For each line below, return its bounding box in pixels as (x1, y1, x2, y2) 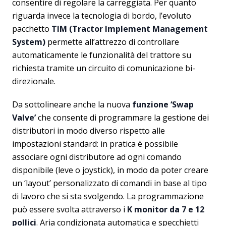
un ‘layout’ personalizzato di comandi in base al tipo (12, 178, 207, 189)
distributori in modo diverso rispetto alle (12, 125, 165, 137)
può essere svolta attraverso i (12, 204, 127, 215)
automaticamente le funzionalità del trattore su (12, 49, 191, 61)
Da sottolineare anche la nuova (12, 99, 132, 110)
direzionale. (12, 76, 55, 87)
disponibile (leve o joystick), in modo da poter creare (12, 164, 208, 176)
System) (12, 36, 45, 48)
